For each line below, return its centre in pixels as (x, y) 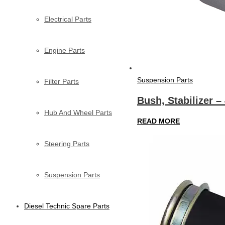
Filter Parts (62, 81)
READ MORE (158, 121)
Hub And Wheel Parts (78, 112)
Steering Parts (67, 143)
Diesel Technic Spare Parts (67, 206)
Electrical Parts (68, 19)
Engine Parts (65, 50)
